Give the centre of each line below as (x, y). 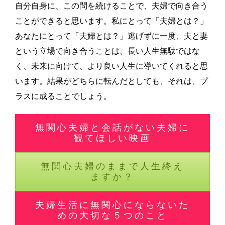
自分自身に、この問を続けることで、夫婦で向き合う (111, 6)
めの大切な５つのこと (113, 215)
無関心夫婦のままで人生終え (113, 166)
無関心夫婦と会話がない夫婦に (113, 127)
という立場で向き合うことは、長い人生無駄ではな (107, 51)
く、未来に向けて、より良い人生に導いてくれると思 (111, 66)
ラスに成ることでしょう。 (63, 96)
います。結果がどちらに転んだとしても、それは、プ (111, 81)
